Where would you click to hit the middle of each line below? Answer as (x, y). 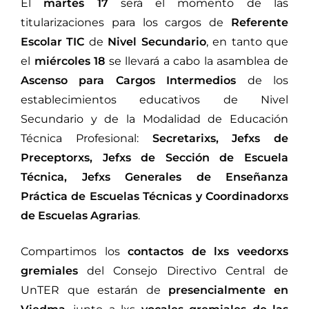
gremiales (49, 270)
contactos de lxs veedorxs (204, 251)
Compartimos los (70, 251)
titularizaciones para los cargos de (126, 22)
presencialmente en (225, 290)
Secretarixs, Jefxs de (220, 138)
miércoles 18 (70, 61)
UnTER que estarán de (91, 290)
